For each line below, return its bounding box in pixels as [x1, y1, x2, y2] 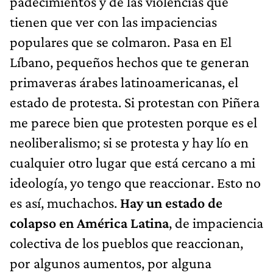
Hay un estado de [120, 194, 222, 211]
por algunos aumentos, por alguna [10, 254, 211, 271]
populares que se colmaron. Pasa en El [10, 33, 232, 50]
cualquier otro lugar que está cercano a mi [10, 154, 255, 171]
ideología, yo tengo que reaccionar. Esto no [10, 174, 261, 191]
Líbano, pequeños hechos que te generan [10, 53, 249, 70]
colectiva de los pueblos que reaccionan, [10, 234, 243, 251]
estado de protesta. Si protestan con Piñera [10, 93, 260, 110]
